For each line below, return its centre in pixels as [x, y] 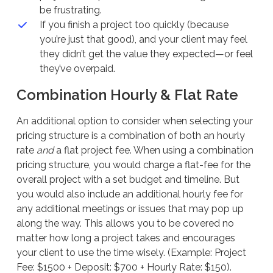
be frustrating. [70, 10]
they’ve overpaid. [77, 69]
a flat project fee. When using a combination [153, 151]
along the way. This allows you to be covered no [125, 224]
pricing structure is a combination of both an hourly [130, 136]
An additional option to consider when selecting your [134, 121]
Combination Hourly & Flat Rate [127, 95]
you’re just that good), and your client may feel [143, 40]
